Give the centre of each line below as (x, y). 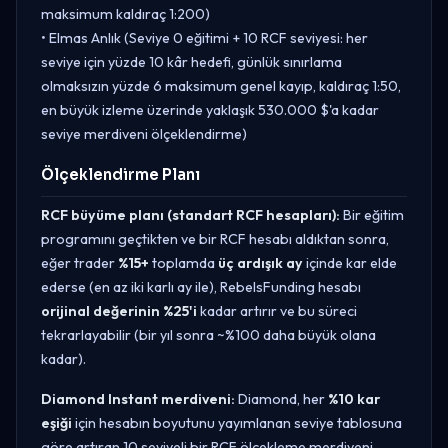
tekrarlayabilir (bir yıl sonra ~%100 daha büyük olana (208, 334)
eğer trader (79, 262)
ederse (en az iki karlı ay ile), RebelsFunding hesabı (201, 286)
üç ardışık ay (260, 262)
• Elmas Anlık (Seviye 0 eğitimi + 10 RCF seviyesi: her (204, 37)
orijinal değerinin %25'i (119, 310)
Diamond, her (281, 398)
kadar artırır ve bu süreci (277, 310)
